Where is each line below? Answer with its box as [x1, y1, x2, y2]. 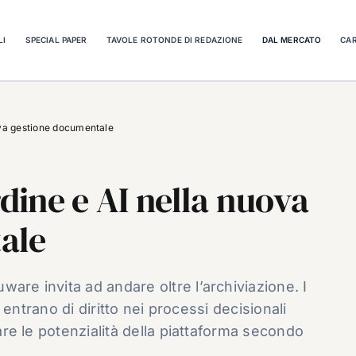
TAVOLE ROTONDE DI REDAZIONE [106, 34, 243, 44]
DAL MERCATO [261, 34, 322, 44]
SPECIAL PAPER [25, 34, 87, 44]
